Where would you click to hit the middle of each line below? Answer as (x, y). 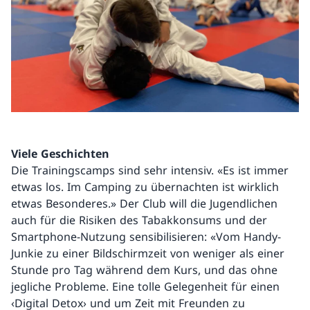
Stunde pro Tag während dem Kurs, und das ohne (144, 270)
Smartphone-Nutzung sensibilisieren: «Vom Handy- (146, 237)
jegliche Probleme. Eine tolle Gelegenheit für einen (145, 287)
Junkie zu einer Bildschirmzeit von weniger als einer (148, 254)
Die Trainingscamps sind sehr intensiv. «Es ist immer (150, 171)
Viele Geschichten (60, 154)
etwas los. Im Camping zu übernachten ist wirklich (145, 187)
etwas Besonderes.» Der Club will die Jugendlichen (144, 204)
